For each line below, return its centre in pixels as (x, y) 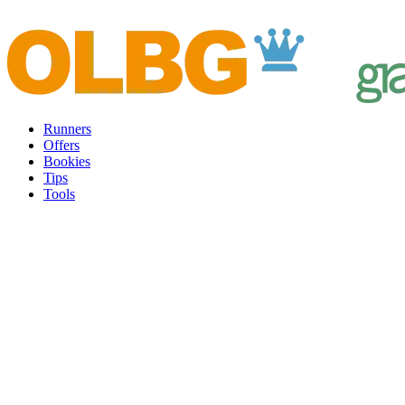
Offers (61, 145)
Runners (67, 129)
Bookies (67, 161)
